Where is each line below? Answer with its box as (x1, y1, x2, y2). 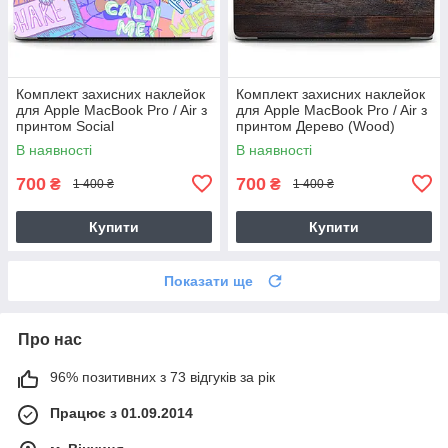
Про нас (18, 330, 82, 348)
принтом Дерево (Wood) (236, 117, 395, 134)
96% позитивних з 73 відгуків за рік (50, 368, 275, 385)
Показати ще (164, 272, 253, 289)
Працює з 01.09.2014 (50, 404, 193, 421)
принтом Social (16, 117, 114, 134)
